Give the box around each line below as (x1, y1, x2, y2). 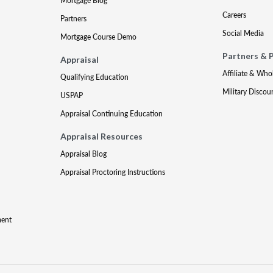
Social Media (222, 28, 264, 38)
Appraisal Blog (60, 149, 107, 159)
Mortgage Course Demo (60, 32, 137, 42)
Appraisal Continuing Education (60, 108, 163, 119)
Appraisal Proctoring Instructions (60, 167, 166, 177)
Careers (222, 10, 246, 20)
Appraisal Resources (60, 131, 143, 141)
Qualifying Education (60, 72, 129, 82)
